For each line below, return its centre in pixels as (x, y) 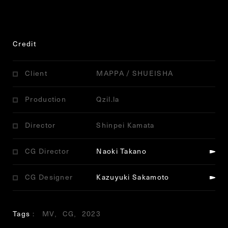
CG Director (47, 151)
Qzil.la (108, 99)
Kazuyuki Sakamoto (133, 177)
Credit (24, 44)
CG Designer (49, 177)
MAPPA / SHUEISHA (135, 73)
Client (36, 73)
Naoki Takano (121, 151)
